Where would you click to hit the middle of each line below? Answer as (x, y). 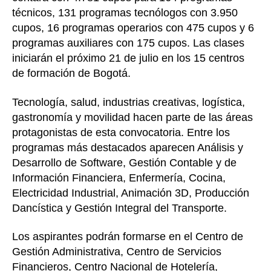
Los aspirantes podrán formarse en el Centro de (128, 237)
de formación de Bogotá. (71, 73)
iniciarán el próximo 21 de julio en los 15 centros (128, 58)
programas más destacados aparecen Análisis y (128, 147)
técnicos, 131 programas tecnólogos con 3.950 (125, 13)
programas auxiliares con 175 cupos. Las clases (128, 43)
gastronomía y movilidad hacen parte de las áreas (132, 117)
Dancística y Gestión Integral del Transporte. (119, 208)
